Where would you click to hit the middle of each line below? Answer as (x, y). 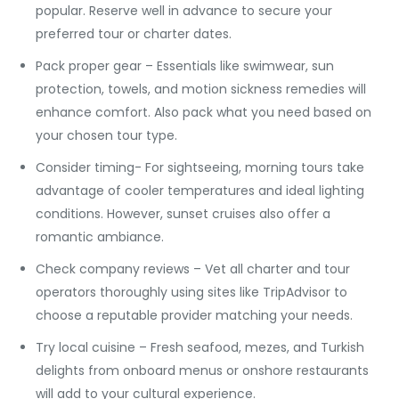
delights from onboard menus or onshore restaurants (202, 370)
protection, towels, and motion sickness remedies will (201, 89)
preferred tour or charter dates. (134, 34)
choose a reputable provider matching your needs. (194, 315)
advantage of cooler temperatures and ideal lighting (200, 191)
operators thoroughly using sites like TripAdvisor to (191, 292)
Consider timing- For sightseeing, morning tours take (200, 167)
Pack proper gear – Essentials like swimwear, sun (185, 66)
